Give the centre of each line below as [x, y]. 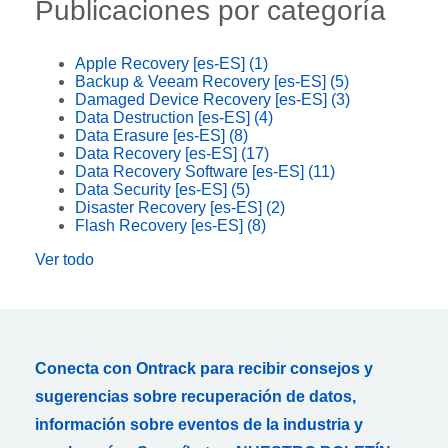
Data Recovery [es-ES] [158, 153]
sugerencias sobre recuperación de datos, [195, 396]
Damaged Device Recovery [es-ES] [203, 99]
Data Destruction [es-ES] [164, 117]
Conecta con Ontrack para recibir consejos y [204, 368]
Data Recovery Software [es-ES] [191, 171]
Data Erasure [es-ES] [152, 135]
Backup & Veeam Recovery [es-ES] [202, 81]
